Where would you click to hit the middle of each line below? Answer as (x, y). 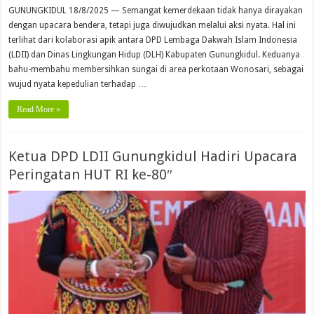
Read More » (39, 109)
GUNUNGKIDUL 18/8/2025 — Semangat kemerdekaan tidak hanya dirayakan (156, 10)
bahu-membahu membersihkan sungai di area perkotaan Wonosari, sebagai (156, 69)
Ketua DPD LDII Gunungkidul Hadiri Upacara (153, 156)
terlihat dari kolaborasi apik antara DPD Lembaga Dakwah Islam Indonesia (153, 40)
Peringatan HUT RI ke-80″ (91, 174)
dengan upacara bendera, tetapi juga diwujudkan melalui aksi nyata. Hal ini (152, 25)
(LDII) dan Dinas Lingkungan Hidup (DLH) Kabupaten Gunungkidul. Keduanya (155, 54)
